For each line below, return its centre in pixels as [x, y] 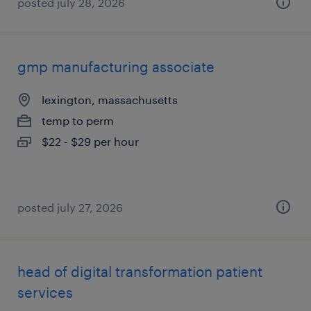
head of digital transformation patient [140, 271]
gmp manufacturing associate [116, 67]
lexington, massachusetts [110, 100]
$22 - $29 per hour [90, 141]
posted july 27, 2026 [70, 207]
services [45, 292]
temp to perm [78, 120]
